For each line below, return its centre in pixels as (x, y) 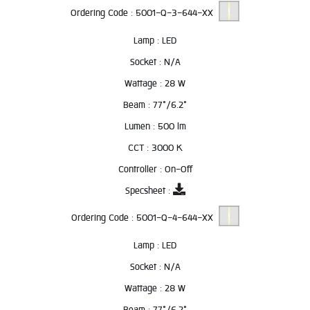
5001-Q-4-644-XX (177, 218)
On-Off (178, 169)
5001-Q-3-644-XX (177, 13)
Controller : (141, 169)
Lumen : (141, 126)
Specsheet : (149, 191)
